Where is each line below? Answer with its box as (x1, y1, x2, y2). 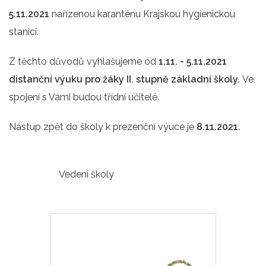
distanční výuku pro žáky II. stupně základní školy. (9, 73, 242, 85)
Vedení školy (59, 168, 116, 180)
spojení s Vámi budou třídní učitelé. (9, 91, 159, 103)
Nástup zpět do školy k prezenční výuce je (9, 121, 197, 132)
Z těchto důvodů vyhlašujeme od (9, 55, 159, 67)
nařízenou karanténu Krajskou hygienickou (49, 8, 235, 20)
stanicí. (9, 26, 60, 37)
